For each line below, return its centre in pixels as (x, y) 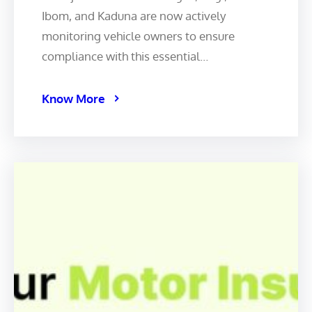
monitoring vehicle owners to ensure (138, 36)
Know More (73, 98)
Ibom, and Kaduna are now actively (134, 15)
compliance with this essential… (125, 56)
